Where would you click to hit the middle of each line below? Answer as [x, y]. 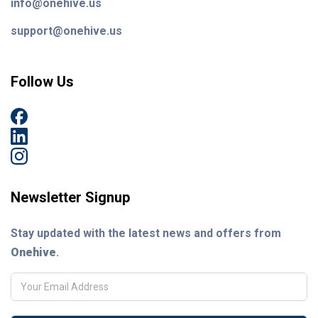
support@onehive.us [66, 31]
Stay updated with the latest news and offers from [146, 234]
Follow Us [42, 82]
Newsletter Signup [70, 198]
